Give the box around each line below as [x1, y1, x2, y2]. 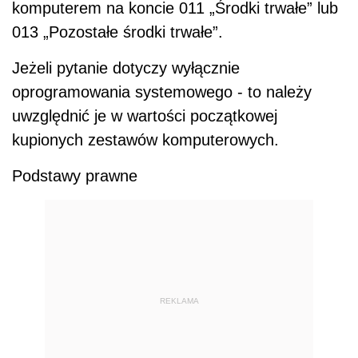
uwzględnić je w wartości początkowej [12, 106, 277, 125]
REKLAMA [159, 296, 199, 305]
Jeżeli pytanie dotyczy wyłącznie [12, 58, 240, 77]
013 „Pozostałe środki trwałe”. [12, 22, 223, 41]
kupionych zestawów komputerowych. [12, 130, 279, 149]
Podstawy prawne [12, 166, 137, 185]
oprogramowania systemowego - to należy [12, 82, 312, 101]
